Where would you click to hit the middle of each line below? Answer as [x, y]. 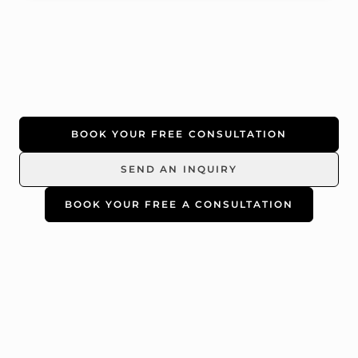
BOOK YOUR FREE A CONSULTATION [179, 204]
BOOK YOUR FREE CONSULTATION [179, 133]
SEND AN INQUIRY [179, 169]
